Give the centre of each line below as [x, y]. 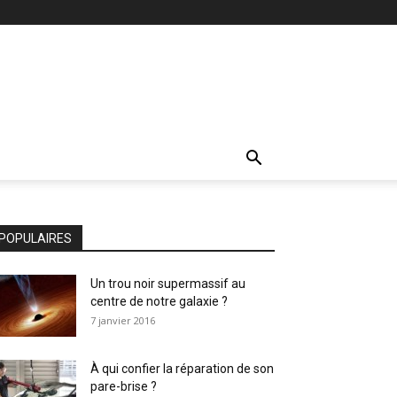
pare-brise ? [124, 386]
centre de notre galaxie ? [159, 301]
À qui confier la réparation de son [182, 369]
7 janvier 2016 [123, 320]
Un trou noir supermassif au [168, 284]
